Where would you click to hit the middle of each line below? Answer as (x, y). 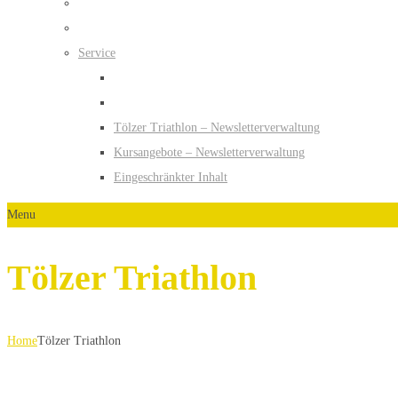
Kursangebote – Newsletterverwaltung (209, 153)
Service (97, 53)
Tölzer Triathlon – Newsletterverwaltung (217, 128)
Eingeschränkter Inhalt (171, 178)
